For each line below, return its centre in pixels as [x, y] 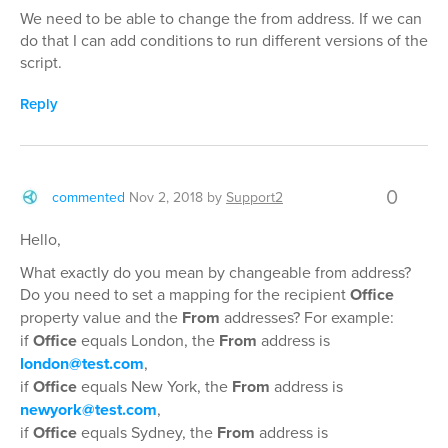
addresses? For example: [307, 317]
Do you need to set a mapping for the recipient [185, 294]
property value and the [101, 317]
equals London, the [148, 340]
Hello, [40, 239]
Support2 [254, 197]
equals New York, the [154, 386]
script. [41, 62]
